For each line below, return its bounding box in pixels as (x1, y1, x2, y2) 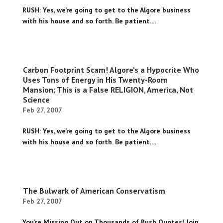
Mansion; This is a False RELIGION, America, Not (22, 85, 193, 95)
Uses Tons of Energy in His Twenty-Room (22, 75, 168, 85)
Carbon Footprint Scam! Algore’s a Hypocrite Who (22, 65, 199, 75)
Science (22, 95, 50, 105)
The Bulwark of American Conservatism (22, 186, 165, 196)
